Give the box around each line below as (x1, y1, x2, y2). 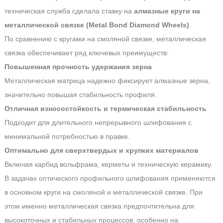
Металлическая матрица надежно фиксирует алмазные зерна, (4, 76, 210, 85)
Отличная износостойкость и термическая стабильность (4, 104, 207, 112)
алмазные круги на (133, 6, 200, 15)
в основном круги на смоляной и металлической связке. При (4, 188, 203, 196)
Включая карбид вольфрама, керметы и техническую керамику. (4, 160, 213, 168)
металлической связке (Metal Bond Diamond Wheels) (4, 20, 189, 29)
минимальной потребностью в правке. (4, 132, 130, 140)
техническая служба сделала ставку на (4, 6, 134, 15)
